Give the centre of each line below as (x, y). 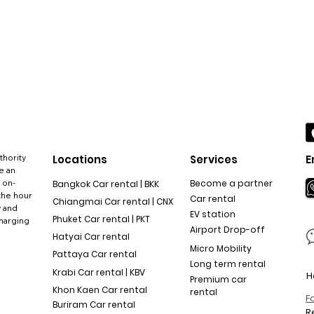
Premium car (218, 279)
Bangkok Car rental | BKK (107, 184)
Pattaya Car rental (95, 254)
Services (214, 159)
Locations (80, 159)
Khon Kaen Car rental (100, 290)
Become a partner (231, 183)
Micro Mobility (221, 248)
